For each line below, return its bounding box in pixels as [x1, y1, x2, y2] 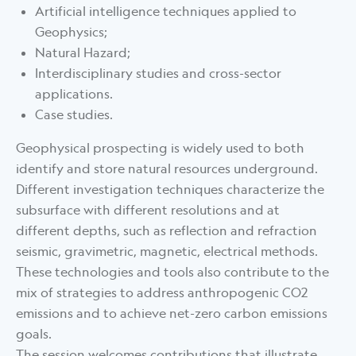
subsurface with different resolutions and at [16, 202, 280, 219]
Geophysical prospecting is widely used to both [16, 140, 304, 157]
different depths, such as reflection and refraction [16, 222, 317, 239]
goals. [16, 326, 52, 342]
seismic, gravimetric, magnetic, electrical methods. [16, 243, 318, 260]
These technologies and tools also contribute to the [16, 264, 329, 281]
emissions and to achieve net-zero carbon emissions [16, 305, 327, 322]
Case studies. [35, 106, 113, 123]
